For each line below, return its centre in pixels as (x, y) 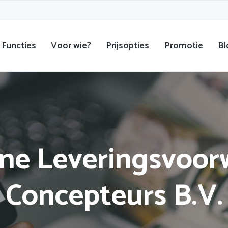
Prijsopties (128, 46)
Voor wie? (71, 46)
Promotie (183, 46)
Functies (19, 46)
